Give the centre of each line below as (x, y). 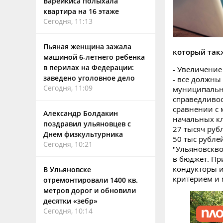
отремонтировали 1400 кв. (91, 180)
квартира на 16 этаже (81, 11)
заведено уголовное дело (89, 78)
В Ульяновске (67, 169)
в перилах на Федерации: (89, 67)
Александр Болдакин (81, 113)
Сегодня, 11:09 (68, 88)
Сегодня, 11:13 (68, 21)
